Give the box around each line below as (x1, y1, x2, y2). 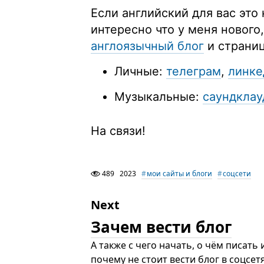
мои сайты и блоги (147, 169, 212, 179)
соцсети (223, 169, 251, 179)
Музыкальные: (114, 90, 203, 104)
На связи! (91, 124, 146, 138)
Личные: (114, 64, 166, 78)
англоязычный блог (91, 39, 204, 53)
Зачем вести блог (91, 216, 232, 237)
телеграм (166, 64, 221, 78)
